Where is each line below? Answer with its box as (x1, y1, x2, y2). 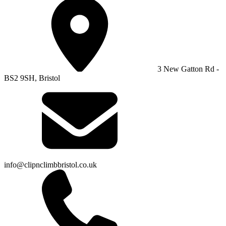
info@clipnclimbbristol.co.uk (4, 160, 97, 169)
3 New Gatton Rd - (155, 65, 219, 74)
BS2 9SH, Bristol (4, 74, 60, 83)
